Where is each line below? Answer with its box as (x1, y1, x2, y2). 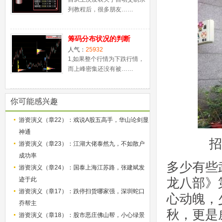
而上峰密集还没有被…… (68, 65, 133, 72)
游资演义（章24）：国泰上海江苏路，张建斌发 (19, 164, 145, 171)
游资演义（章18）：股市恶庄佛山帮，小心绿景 (19, 212, 145, 219)
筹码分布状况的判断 (68, 35, 130, 43)
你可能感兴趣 (10, 97, 58, 106)
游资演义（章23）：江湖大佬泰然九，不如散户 (19, 140, 145, 147)
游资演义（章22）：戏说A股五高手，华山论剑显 (19, 116, 149, 123)
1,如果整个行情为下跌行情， (68, 55, 144, 62)
